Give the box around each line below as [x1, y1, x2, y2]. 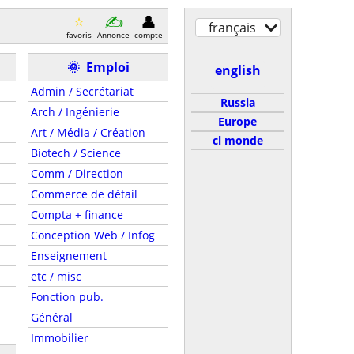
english [214, 62, 261, 79]
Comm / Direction [30, 166, 123, 181]
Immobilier [30, 330, 88, 345]
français [208, 19, 256, 36]
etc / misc [30, 269, 81, 284]
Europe [218, 114, 257, 129]
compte [134, 28, 163, 40]
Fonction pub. [30, 289, 104, 304]
